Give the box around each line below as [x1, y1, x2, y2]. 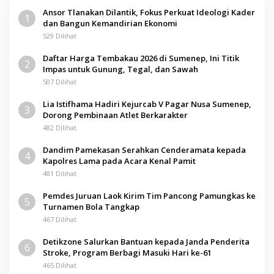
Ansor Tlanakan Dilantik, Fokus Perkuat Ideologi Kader [43, 6, 255, 18]
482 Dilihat [43, 122, 76, 132]
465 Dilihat [43, 260, 76, 270]
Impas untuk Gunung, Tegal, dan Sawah [43, 63, 198, 75]
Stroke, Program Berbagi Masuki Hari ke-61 [43, 246, 212, 258]
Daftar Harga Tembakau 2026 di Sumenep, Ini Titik [43, 52, 239, 64]
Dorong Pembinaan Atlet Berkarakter [43, 109, 188, 120]
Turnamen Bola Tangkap [43, 201, 139, 212]
